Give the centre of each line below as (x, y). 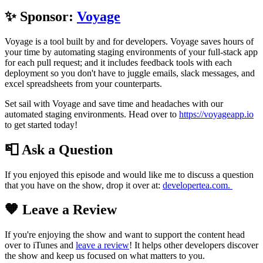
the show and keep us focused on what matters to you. (105, 256)
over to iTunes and (40, 245)
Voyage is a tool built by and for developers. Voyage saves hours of (129, 41)
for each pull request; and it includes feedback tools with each (118, 62)
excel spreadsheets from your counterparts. (83, 83)
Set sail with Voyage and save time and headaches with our (114, 103)
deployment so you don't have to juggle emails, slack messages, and (130, 73)
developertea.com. (198, 185)
